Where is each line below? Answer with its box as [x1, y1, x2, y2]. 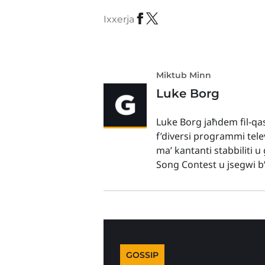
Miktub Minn [156, 70, 212, 80]
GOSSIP [126, 249, 159, 260]
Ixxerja [104, 14, 135, 25]
